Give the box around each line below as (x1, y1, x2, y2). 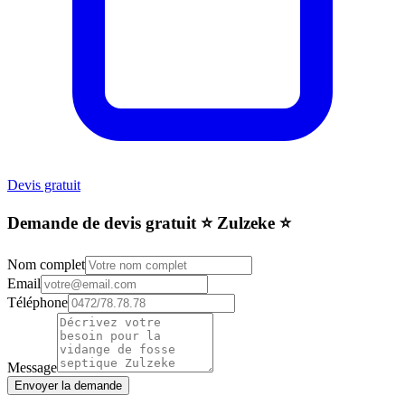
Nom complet (7, 257, 85, 273)
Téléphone (7, 295, 68, 311)
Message (7, 360, 57, 376)
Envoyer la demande (14, 379, 122, 393)
